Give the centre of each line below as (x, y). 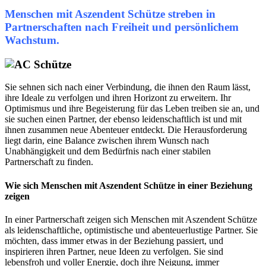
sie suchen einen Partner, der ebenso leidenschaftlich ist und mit (123, 119)
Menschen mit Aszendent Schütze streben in (110, 14)
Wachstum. (32, 40)
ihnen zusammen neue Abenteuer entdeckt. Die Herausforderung (126, 130)
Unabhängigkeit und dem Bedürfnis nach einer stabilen (108, 151)
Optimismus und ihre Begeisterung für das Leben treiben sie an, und (132, 109)
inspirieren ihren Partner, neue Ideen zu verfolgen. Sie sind (114, 251)
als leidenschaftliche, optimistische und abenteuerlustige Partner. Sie (131, 230)
